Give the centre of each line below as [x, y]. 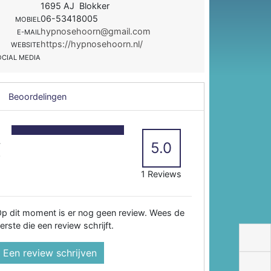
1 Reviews [162, 174]
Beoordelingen [37, 96]
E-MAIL [29, 32]
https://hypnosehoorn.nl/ [92, 44]
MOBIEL [28, 19]
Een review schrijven [50, 253]
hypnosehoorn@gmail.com [96, 31]
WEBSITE [26, 44]
